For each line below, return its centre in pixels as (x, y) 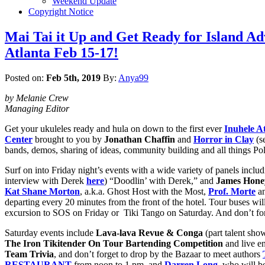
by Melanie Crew (37, 98)
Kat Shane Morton (42, 191)
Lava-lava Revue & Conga (151, 232)
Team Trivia (29, 254)
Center (19, 139)
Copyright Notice (61, 11)
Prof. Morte (232, 191)
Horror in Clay (224, 139)
